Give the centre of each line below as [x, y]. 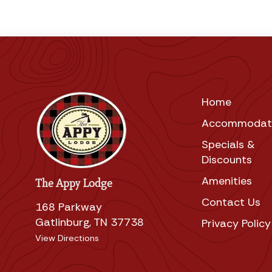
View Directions [67, 238]
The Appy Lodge [74, 184]
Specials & [228, 144]
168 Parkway [69, 207]
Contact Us [231, 202]
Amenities [226, 181]
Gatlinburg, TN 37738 [90, 223]
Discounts [226, 159]
